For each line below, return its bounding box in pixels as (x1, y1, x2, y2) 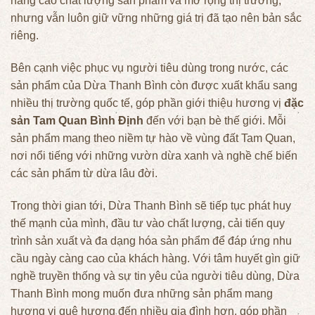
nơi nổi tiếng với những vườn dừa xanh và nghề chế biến (11, 150, 297, 162)
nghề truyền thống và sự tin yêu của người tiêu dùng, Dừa (11, 269, 300, 282)
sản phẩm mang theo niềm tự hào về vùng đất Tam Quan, (11, 132, 295, 145)
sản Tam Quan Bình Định (11, 115, 143, 127)
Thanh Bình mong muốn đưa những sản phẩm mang (11, 287, 273, 300)
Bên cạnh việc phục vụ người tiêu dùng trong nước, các (11, 62, 288, 75)
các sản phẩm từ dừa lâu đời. (11, 167, 157, 180)
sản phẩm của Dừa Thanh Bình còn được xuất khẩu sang (11, 79, 297, 92)
